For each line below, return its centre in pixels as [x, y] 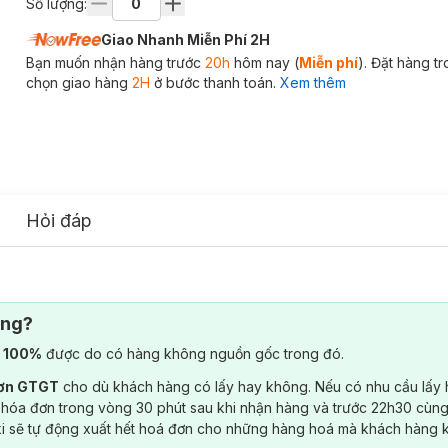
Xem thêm [312, 82]
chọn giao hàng [78, 82]
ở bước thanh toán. [212, 82]
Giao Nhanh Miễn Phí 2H [185, 39]
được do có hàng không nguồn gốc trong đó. [193, 353]
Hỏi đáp [59, 220]
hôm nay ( [264, 62]
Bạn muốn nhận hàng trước [115, 62]
